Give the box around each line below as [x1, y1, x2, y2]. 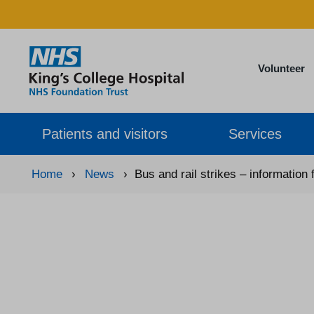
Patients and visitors [42, 125, 168, 142]
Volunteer [257, 62, 305, 74]
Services [228, 125, 282, 142]
